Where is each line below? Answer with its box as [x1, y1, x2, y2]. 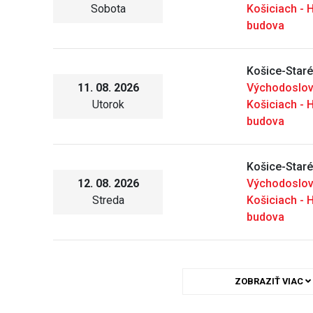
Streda [92, 194, 124, 208]
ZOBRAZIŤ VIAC [235, 276, 306, 287]
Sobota [90, 2, 126, 16]
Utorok [92, 98, 124, 112]
